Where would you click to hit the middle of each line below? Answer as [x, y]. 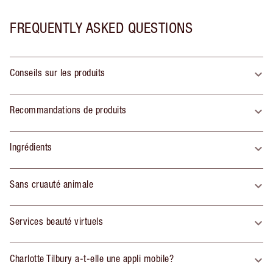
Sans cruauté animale [51, 184]
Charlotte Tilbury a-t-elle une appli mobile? [92, 259]
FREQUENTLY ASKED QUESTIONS [101, 28]
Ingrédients [31, 147]
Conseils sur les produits [58, 73]
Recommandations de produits [68, 110]
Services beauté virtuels [56, 222]
